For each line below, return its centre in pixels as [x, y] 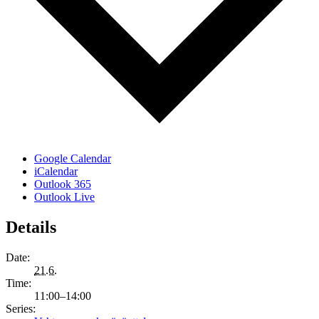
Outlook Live [64, 197]
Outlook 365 [63, 184]
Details [31, 227]
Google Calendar [73, 159]
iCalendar [56, 172]
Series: [21, 308]
